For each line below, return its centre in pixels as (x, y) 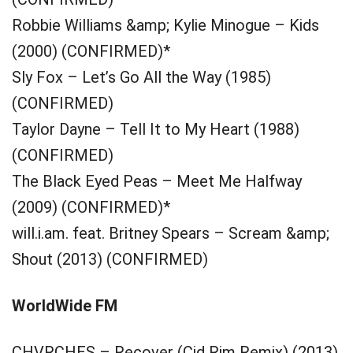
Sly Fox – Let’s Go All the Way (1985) (141, 77)
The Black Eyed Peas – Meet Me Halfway (157, 181)
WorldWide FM (65, 306)
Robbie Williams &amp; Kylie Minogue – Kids (165, 25)
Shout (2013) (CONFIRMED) (110, 259)
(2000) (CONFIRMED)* (91, 51)
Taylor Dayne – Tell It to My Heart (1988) (156, 129)
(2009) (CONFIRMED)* (91, 207)
